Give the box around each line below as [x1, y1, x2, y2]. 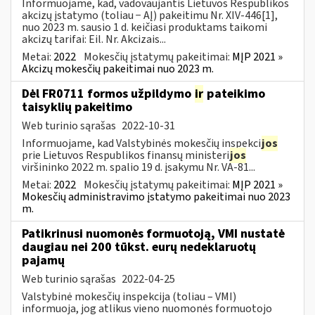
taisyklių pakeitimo [22, 98, 132, 116]
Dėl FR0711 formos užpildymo [22, 84, 194, 103]
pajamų [22, 251, 65, 269]
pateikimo [204, 84, 265, 103]
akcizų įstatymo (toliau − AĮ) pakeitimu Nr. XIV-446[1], [22, 7, 278, 23]
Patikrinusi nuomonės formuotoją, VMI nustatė [22, 224, 285, 243]
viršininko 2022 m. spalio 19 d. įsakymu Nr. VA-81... [22, 159, 255, 175]
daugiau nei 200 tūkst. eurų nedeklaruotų [22, 238, 256, 256]
